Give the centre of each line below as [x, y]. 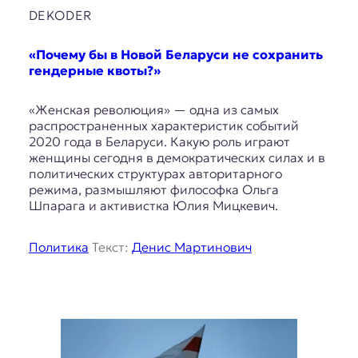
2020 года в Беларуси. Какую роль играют [159, 142]
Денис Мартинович [191, 247]
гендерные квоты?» [94, 70]
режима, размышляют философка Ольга [153, 190]
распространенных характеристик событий [163, 126]
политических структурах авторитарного [155, 174]
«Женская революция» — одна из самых [153, 110]
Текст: [110, 247]
